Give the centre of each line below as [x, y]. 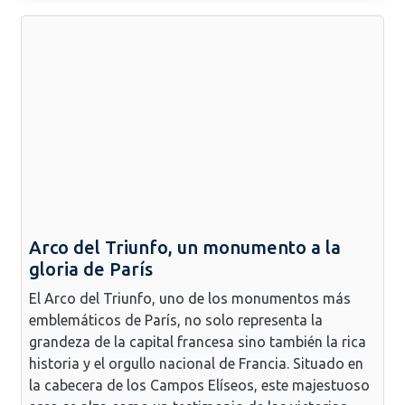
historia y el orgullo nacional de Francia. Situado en [196, 363]
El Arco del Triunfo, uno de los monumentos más [190, 298]
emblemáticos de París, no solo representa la [176, 320]
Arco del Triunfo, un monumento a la [185, 247]
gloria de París [91, 268]
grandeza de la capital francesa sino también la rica [198, 341]
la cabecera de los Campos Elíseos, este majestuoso [199, 385]
